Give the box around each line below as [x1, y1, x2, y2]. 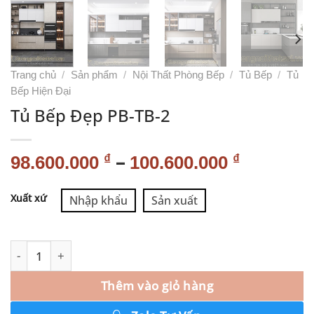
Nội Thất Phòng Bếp [132, 69, 224, 81]
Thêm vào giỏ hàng [100, 277, 214, 294]
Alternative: [11, 182, 71, 198]
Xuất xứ [11, 191, 47, 205]
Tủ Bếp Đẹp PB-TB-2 [11, 104, 170, 128]
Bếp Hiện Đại [11, 85, 71, 97]
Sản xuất [151, 193, 198, 209]
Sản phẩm [70, 69, 118, 81]
